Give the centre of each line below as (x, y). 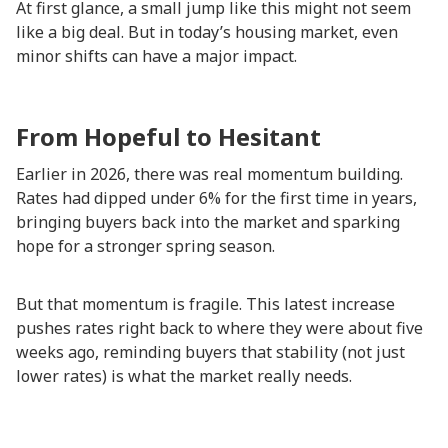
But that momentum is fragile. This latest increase (205, 304)
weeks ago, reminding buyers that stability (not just (210, 352)
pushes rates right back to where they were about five (219, 328)
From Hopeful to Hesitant (168, 136)
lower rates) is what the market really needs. (184, 376)
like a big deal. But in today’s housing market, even (207, 32)
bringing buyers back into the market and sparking (208, 222)
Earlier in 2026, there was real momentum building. (209, 174)
